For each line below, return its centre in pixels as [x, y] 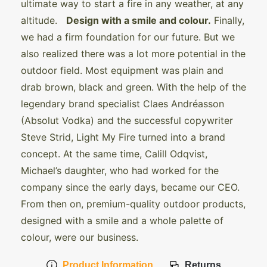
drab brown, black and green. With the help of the [133, 87]
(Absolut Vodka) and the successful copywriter [127, 120]
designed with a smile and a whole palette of [122, 220]
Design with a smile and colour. [139, 20]
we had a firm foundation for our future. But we [128, 37]
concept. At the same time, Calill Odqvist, [114, 153]
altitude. [44, 20]
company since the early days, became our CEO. [130, 187]
